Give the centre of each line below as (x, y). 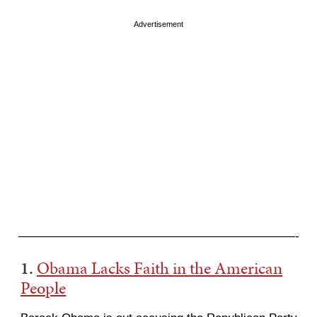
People (43, 288)
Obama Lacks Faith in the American (160, 268)
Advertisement (158, 24)
